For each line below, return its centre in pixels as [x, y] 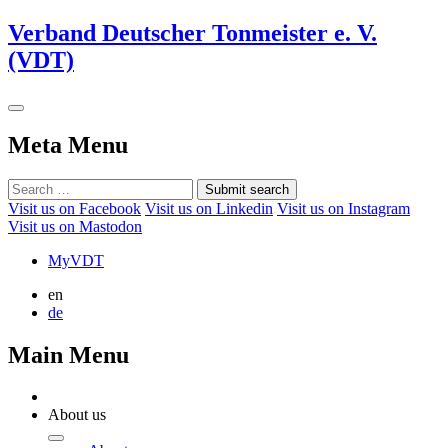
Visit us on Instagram [343, 208]
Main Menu [68, 354]
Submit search [247, 189]
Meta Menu [68, 144]
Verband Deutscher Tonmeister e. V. [192, 32]
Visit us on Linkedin [209, 208]
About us [77, 415]
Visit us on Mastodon [75, 226]
